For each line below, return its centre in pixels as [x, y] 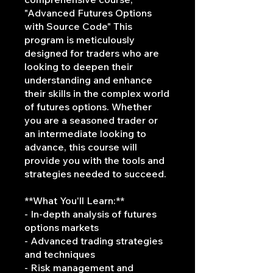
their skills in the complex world [97, 94]
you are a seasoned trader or [91, 120]
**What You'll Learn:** [74, 201]
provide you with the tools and [94, 161]
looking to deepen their [79, 67]
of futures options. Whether [88, 107]
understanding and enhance [88, 80]
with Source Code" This [78, 27]
